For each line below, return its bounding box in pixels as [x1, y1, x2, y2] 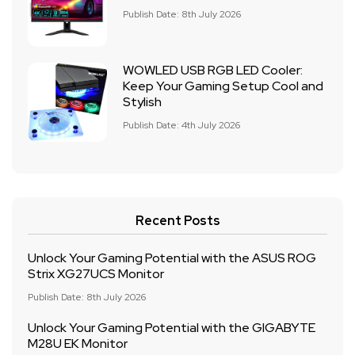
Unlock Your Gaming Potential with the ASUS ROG [28, 250, 316, 266]
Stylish [123, 94, 162, 110]
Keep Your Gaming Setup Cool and [123, 78, 323, 94]
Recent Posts [135, 212, 220, 229]
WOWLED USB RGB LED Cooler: [123, 62, 303, 78]
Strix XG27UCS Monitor [28, 265, 164, 282]
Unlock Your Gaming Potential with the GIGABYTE [28, 319, 315, 336]
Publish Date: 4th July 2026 [123, 119, 240, 132]
